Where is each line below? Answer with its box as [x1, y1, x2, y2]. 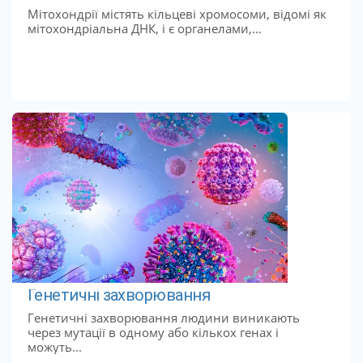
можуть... [27, 338, 82, 355]
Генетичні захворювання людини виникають [27, 309, 300, 326]
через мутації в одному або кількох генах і [27, 323, 279, 340]
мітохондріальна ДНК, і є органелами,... [27, 19, 262, 36]
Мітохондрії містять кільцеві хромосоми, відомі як [27, 5, 327, 22]
